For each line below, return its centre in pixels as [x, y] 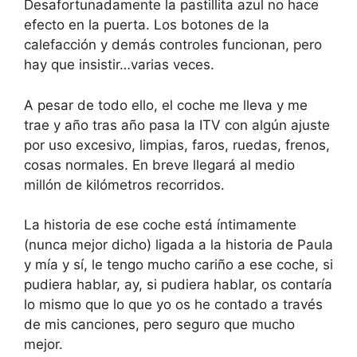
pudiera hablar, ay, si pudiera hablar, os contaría [178, 285]
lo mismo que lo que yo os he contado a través [173, 305]
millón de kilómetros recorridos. [124, 184]
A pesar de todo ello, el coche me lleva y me [166, 105]
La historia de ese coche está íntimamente [160, 225]
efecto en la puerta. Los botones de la [147, 25]
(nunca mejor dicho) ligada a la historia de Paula [178, 245]
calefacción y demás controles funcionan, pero [173, 45]
